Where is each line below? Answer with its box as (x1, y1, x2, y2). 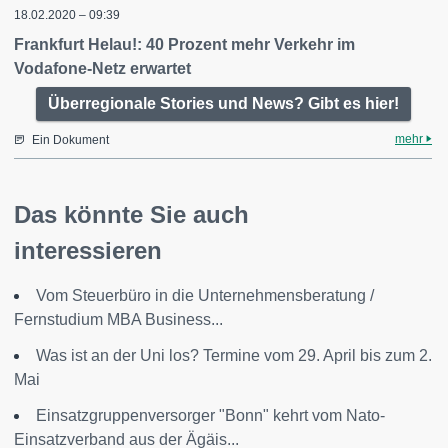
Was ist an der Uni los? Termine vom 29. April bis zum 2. (36, 347, 432, 364)
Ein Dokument (32, 133, 109, 147)
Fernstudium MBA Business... (14, 311, 223, 328)
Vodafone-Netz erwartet (14, 60, 191, 77)
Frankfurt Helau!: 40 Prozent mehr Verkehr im (14, 36, 355, 53)
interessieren (14, 237, 162, 264)
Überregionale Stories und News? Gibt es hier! (47, 95, 399, 112)
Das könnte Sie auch (14, 201, 249, 228)
